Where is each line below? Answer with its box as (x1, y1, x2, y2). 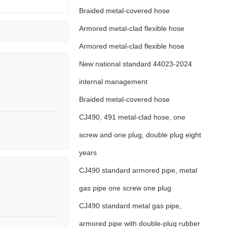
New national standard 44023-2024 (79, 60, 192, 68)
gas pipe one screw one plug (79, 184, 171, 192)
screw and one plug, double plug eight (79, 131, 201, 139)
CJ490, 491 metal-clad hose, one (79, 113, 185, 121)
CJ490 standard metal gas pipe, (79, 202, 181, 210)
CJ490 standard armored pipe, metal (79, 166, 197, 174)
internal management (79, 78, 147, 86)
